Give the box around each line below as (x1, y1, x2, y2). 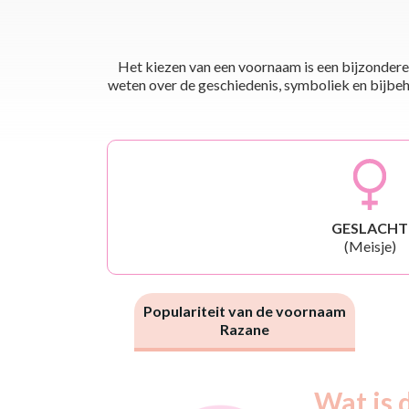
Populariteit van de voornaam (143, 301, 346, 320)
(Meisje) (343, 236, 396, 255)
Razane (220, 320, 269, 338)
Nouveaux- (152, 384, 227, 403)
